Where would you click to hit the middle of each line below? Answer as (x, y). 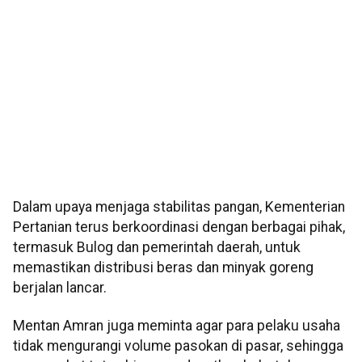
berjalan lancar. (60, 288)
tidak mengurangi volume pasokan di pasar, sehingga (178, 346)
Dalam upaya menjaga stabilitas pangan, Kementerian (179, 207)
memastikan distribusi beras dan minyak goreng (163, 268)
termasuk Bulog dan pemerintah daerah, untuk (157, 248)
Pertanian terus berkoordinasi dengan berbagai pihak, (179, 227)
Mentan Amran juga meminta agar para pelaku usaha (177, 326)
